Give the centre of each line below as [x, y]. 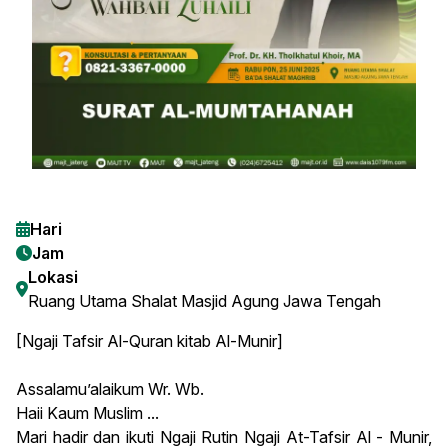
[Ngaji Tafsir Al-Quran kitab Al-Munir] [149, 341]
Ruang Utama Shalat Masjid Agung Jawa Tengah [204, 301]
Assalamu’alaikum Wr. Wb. [110, 389]
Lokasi [53, 277]
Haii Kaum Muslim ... [87, 413]
